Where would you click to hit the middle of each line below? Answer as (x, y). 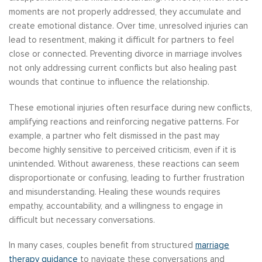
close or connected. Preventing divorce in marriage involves (125, 54)
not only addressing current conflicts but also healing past (123, 68)
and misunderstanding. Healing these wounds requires (115, 192)
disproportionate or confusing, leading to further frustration (127, 177)
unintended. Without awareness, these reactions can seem (124, 163)
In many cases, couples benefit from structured (102, 245)
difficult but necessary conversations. (82, 220)
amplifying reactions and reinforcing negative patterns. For (124, 121)
